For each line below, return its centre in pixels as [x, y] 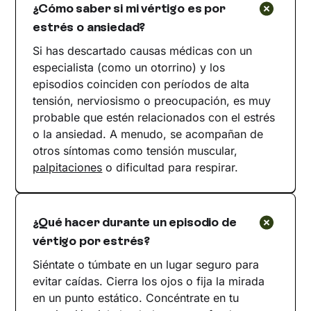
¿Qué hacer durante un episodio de [135, 222]
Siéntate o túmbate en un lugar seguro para [146, 265]
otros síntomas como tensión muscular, [135, 151]
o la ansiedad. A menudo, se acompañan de [148, 134]
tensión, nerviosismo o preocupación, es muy [152, 101]
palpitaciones [68, 168]
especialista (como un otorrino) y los [129, 68]
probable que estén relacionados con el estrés [154, 118]
